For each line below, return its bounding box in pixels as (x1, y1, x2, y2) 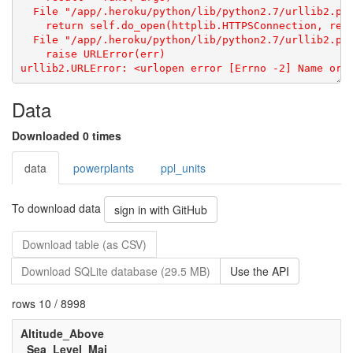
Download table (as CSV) (22, 236, 147, 252)
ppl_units (161, 160, 206, 176)
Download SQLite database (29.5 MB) (21, 263, 210, 279)
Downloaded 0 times (12, 128, 121, 143)
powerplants (73, 160, 134, 176)
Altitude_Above (20, 325, 104, 341)
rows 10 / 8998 (12, 295, 86, 311)
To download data (12, 199, 104, 216)
